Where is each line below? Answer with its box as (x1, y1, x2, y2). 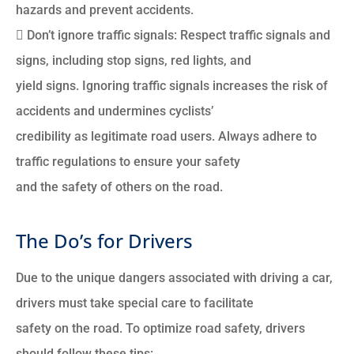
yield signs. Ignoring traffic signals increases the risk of (16, 77, 328, 93)
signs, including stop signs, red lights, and (16, 52, 251, 68)
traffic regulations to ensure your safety (16, 153, 240, 169)
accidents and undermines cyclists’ (16, 103, 213, 119)
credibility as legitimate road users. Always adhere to (16, 128, 317, 144)
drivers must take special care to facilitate (16, 295, 254, 311)
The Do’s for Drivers (16, 227, 193, 254)
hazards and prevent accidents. (16, 2, 194, 17)
